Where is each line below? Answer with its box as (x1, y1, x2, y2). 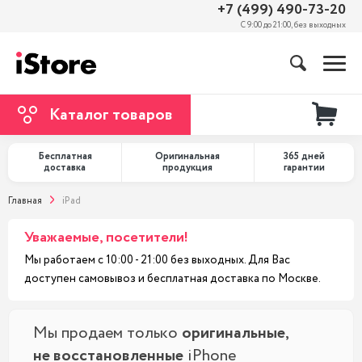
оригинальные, (182, 322, 289, 345)
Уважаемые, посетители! (24, 227, 188, 248)
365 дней (283, 149, 325, 163)
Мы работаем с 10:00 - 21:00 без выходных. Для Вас (24, 252, 290, 268)
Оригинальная (155, 149, 221, 163)
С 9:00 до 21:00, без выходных (241, 19, 346, 32)
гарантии (283, 161, 325, 175)
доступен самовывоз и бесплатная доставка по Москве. (24, 271, 321, 287)
